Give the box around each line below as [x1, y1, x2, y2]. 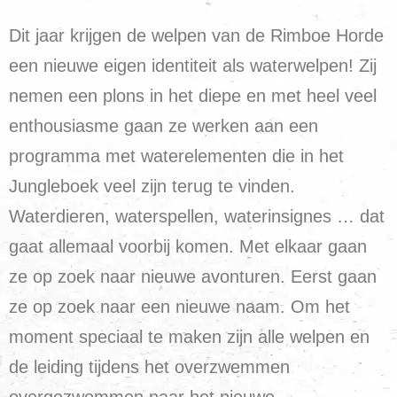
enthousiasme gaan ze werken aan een [9, 115, 318, 136]
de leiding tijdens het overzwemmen [9, 356, 290, 377]
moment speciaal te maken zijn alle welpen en [9, 326, 370, 346]
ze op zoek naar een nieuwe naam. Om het [9, 296, 350, 316]
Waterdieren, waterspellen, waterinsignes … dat [9, 206, 385, 226]
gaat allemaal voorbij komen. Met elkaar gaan [9, 236, 367, 256]
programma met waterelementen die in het [9, 145, 344, 166]
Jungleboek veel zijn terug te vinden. [9, 175, 295, 196]
